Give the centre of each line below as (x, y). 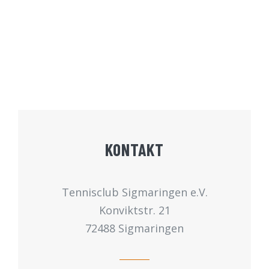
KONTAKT (134, 149)
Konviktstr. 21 (134, 210)
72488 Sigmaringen (134, 228)
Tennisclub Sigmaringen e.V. (134, 192)
